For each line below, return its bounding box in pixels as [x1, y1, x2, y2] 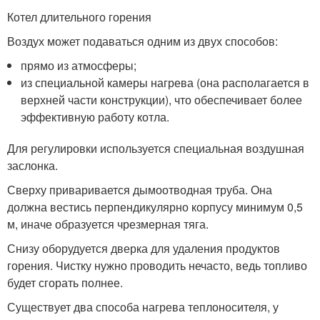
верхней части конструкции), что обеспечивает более [21, 91, 303, 108]
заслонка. [7, 157, 58, 174]
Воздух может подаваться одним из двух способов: [7, 33, 278, 49]
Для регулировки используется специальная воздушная [7, 140, 304, 156]
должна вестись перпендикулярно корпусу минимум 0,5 [7, 199, 303, 215]
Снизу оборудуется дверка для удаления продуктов [7, 240, 280, 256]
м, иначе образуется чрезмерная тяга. [7, 216, 209, 232]
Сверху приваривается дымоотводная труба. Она [7, 181, 272, 198]
